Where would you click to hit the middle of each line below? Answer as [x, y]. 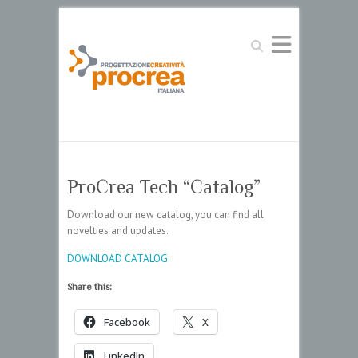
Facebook [127, 322]
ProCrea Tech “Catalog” [164, 187]
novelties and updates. [118, 231]
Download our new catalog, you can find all [165, 215]
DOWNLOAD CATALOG [117, 259]
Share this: [89, 287]
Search [261, 41]
